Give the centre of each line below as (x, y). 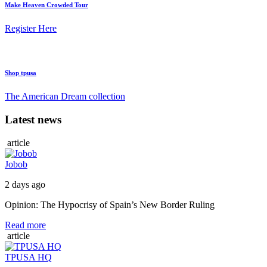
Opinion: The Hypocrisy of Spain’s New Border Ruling (110, 204)
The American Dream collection (65, 97)
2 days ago (25, 184)
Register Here (31, 29)
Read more (25, 225)
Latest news (33, 119)
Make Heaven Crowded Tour (46, 5)
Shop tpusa (21, 73)
